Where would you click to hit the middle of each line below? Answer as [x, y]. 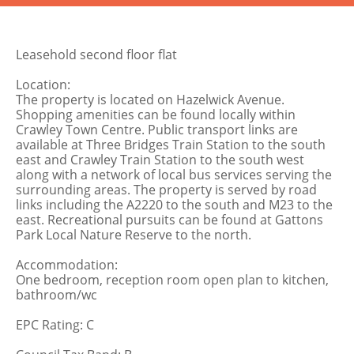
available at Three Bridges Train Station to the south [171, 145]
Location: [43, 85]
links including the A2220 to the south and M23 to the [174, 205]
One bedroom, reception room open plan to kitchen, [172, 280]
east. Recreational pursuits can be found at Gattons [169, 220]
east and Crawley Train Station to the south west [160, 160]
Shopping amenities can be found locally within [156, 115]
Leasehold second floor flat [96, 55]
